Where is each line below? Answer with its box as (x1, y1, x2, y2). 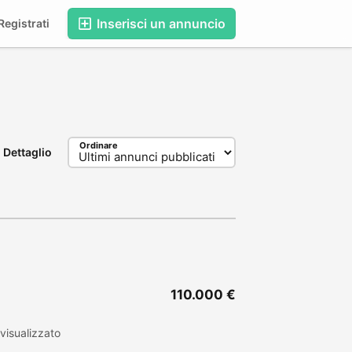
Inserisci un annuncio (93, 16, 225, 31)
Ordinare (79, 140, 118, 151)
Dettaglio (3, 145, 52, 159)
